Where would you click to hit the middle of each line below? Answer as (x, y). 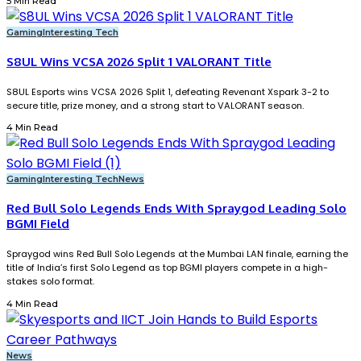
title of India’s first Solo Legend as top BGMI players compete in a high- (167, 268)
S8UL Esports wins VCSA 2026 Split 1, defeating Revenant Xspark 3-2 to (168, 92)
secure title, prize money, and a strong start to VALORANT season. (155, 106)
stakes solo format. (50, 282)
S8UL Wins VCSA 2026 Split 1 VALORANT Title (139, 62)
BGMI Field (38, 224)
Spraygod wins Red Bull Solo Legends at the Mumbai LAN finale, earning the (177, 254)
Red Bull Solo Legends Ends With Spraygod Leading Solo (176, 209)
